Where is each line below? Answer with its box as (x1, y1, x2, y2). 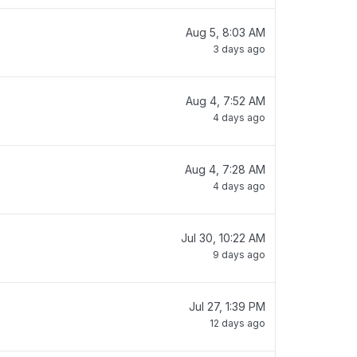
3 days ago (213, 43, 265, 55)
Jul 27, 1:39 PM (189, 300, 265, 313)
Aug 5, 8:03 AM (186, 25, 265, 39)
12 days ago (210, 317, 265, 329)
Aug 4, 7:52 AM (186, 94, 265, 108)
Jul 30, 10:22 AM (181, 231, 265, 245)
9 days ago (213, 249, 265, 261)
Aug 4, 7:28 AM (185, 163, 265, 176)
